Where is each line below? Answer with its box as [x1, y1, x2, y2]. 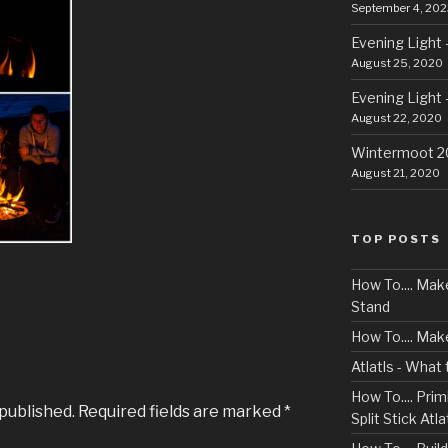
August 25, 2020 [350, 56, 443, 70]
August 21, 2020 [350, 166, 440, 180]
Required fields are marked [78, 402, 284, 421]
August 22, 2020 [350, 111, 442, 125]
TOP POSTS [350, 232, 441, 246]
